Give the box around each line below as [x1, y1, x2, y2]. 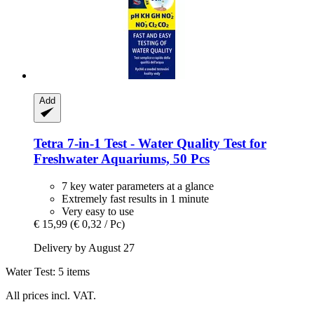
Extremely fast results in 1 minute [62, 192, 209, 205]
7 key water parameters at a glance [62, 179, 214, 192]
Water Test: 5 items [6, 265, 90, 278]
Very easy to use [62, 205, 134, 217]
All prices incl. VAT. [6, 289, 96, 301]
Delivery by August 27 [34, 241, 135, 254]
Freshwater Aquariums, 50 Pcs [34, 151, 210, 167]
